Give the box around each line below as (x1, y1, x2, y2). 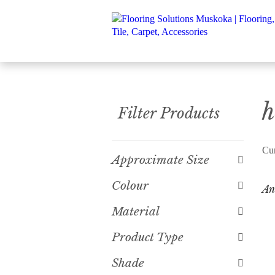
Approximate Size (112, 153, 209, 167)
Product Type (112, 230, 184, 244)
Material (112, 204, 160, 219)
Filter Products (118, 104, 220, 122)
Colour (112, 179, 149, 193)
